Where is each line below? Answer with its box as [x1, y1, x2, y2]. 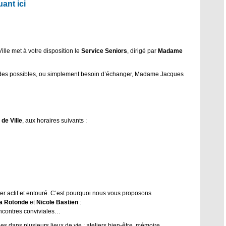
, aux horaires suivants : [22, 117, 87, 124]
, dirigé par [127, 47, 158, 54]
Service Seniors [81, 47, 127, 54]
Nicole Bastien [36, 198, 78, 206]
